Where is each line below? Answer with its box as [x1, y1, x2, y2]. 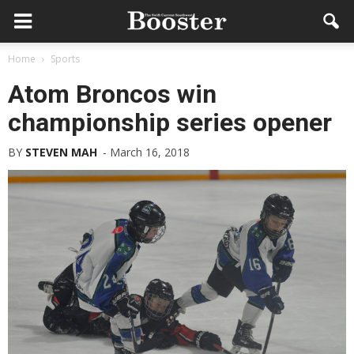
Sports [51, 52, 80, 66]
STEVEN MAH [25, 145, 97, 160]
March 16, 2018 [110, 145, 190, 160]
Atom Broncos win [8, 79, 217, 109]
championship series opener [8, 107, 332, 137]
